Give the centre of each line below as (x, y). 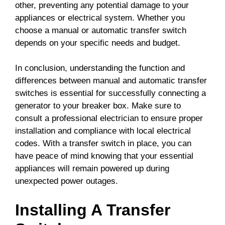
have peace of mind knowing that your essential (104, 156)
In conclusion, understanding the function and (100, 68)
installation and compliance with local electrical (103, 131)
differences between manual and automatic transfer (111, 81)
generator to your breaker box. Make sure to (98, 106)
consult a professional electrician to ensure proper (109, 119)
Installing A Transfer (93, 210)
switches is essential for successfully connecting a (110, 93)
